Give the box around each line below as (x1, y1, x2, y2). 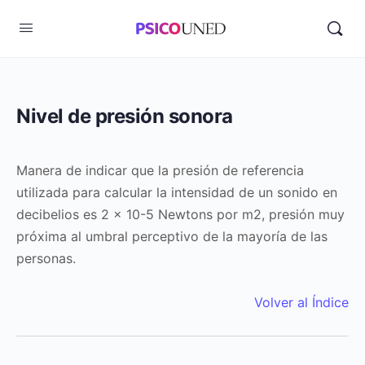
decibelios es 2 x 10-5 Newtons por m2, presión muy (16, 206, 345, 222)
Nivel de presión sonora (16, 104, 233, 128)
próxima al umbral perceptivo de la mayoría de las (16, 228, 328, 244)
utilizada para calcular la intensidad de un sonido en (16, 184, 337, 200)
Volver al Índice (254, 294, 349, 310)
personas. (16, 250, 76, 266)
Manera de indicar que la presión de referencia (16, 162, 304, 178)
